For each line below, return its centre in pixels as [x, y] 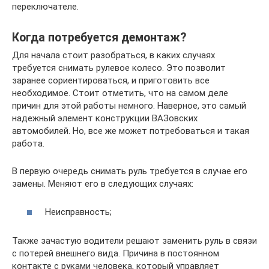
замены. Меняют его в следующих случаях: [103, 184]
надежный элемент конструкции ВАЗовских [105, 119]
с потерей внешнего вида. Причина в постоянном [116, 253]
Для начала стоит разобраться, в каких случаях [113, 56]
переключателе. [45, 7]
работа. [28, 144]
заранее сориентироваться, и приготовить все [111, 81]
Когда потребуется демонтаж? [99, 37]
